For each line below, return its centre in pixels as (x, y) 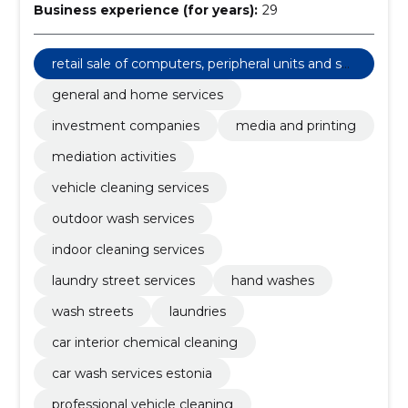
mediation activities (113, 157)
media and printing (296, 126)
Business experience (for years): (145, 10)
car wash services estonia (132, 373)
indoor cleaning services (127, 250)
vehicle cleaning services (130, 188)
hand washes (272, 280)
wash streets (92, 311)
